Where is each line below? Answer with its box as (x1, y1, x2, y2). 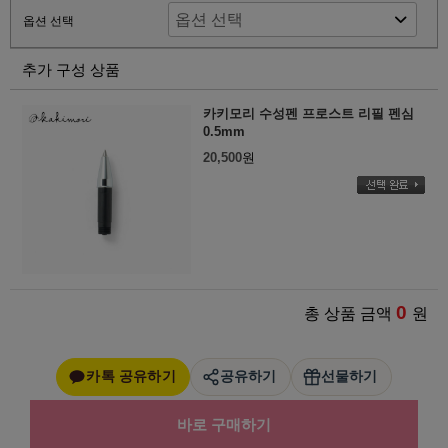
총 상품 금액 (304, 304, 396, 322)
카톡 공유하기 (86, 369, 176, 385)
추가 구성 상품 (22, 61, 120, 79)
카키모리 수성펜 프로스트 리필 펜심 (202, 106, 414, 122)
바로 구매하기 (177, 415, 271, 433)
